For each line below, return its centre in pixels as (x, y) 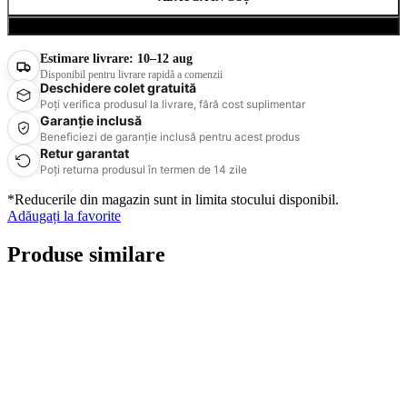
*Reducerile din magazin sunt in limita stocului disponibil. (173, 200)
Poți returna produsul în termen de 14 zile (144, 169)
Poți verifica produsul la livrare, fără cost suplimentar (173, 104)
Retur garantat (84, 153)
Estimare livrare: (89, 58)
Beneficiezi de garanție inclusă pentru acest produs (170, 136)
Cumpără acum (203, 26)
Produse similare (86, 255)
